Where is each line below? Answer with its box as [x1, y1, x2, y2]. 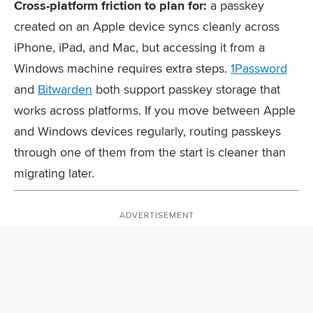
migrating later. [14, 164, 94, 182]
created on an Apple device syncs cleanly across [14, 17, 279, 35]
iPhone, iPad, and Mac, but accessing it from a [14, 38, 265, 56]
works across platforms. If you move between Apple [14, 101, 296, 119]
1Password [231, 59, 287, 77]
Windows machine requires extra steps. [14, 59, 231, 77]
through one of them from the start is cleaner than [14, 143, 286, 161]
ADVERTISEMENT [119, 209, 194, 221]
